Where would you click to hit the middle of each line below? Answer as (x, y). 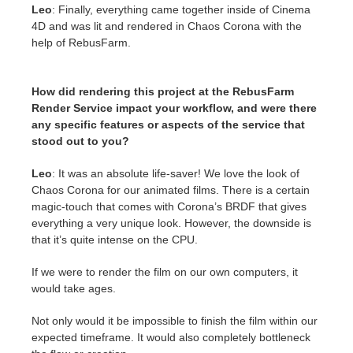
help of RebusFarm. (81, 43)
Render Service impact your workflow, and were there (174, 108)
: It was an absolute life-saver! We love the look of (176, 174)
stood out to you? (80, 141)
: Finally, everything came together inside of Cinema (181, 10)
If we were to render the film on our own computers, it (165, 272)
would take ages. (74, 289)
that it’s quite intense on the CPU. (115, 240)
